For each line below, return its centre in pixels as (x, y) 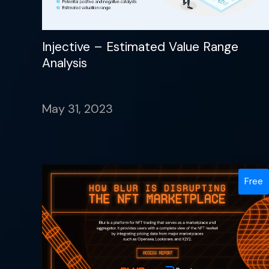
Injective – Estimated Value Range (140, 47)
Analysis (65, 63)
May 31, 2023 (77, 109)
